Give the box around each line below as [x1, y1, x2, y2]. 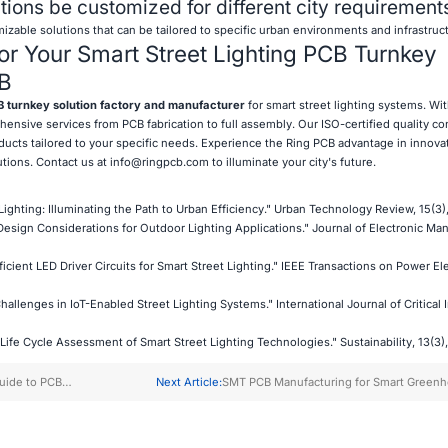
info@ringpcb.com [109, 154, 209, 169]
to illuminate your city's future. [208, 154, 376, 169]
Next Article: [155, 374, 222, 389]
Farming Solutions [221, 390, 320, 405]
